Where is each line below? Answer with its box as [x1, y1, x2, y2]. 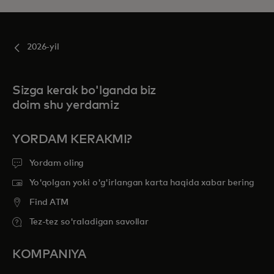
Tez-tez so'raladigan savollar [29, 218, 149, 227]
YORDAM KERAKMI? [12, 133, 132, 146]
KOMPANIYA [12, 248, 86, 261]
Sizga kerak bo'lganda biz [12, 84, 157, 97]
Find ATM [29, 198, 68, 207]
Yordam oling [29, 159, 84, 168]
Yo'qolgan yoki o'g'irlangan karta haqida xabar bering [29, 179, 254, 188]
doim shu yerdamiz [12, 99, 119, 112]
